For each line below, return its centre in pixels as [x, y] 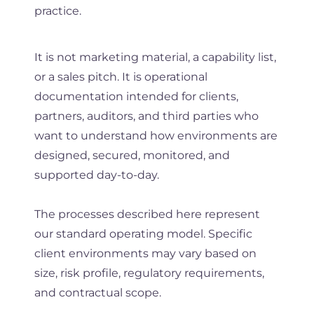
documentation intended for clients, [136, 96]
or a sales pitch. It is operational [121, 76]
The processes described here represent [147, 214]
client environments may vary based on [145, 253]
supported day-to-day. [96, 175]
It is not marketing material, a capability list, [155, 57]
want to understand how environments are [156, 135]
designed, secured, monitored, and [132, 155]
